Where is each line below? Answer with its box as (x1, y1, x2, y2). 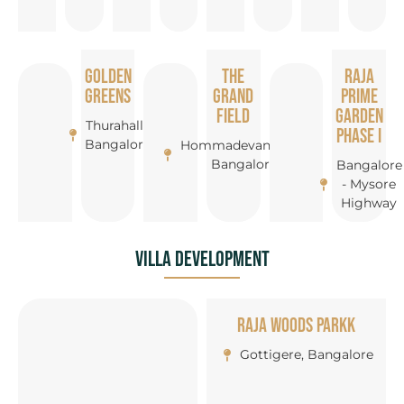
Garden (335, 105, 383, 130)
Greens (85, 85, 131, 110)
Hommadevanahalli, (180, 137, 308, 154)
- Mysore (342, 176, 397, 193)
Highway (341, 195, 398, 212)
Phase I (336, 124, 382, 150)
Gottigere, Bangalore (239, 346, 373, 363)
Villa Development (134, 246, 270, 273)
